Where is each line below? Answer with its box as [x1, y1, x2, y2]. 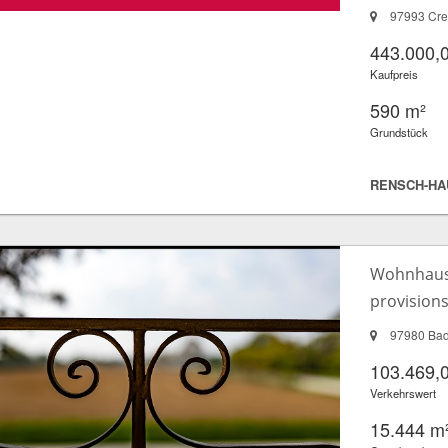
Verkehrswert [370, 384, 437, 401]
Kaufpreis [370, 65, 419, 82]
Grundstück [370, 123, 429, 140]
